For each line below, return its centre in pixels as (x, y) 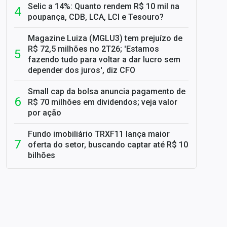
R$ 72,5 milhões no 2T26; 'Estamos (93, 49)
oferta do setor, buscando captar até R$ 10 (108, 145)
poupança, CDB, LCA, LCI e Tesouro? (96, 17)
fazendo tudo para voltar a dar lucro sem (104, 60)
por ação (45, 113)
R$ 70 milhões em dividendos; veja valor (103, 102)
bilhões (42, 155)
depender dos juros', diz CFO (82, 70)
